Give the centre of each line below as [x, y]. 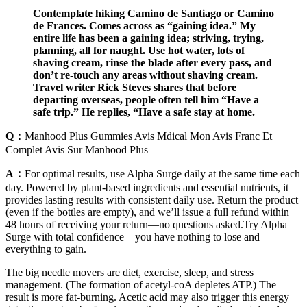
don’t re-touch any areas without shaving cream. [145, 75]
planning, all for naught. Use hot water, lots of [139, 51]
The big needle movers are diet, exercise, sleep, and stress [130, 273]
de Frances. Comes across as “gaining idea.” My [144, 26]
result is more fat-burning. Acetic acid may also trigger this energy [147, 297]
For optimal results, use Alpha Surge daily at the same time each [162, 174]
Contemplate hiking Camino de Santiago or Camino [153, 14]
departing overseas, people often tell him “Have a [146, 100]
